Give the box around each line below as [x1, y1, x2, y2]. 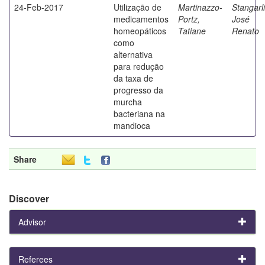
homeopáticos [114, 24, 166, 37]
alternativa [114, 48, 153, 60]
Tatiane [178, 24, 206, 37]
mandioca [114, 119, 150, 131]
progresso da [114, 83, 163, 96]
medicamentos [114, 12, 169, 25]
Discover [9, 191, 49, 205]
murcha [114, 95, 142, 108]
